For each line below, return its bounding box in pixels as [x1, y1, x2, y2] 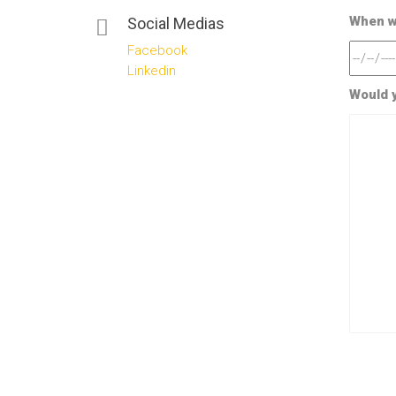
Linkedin [127, 63, 176, 79]
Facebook [127, 42, 187, 58]
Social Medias [127, 14, 225, 33]
